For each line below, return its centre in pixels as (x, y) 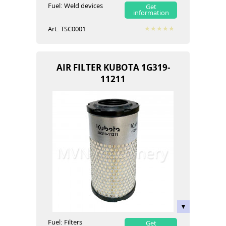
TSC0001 (73, 29)
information (151, 13)
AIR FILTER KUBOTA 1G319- (113, 67)
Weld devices (83, 6)
